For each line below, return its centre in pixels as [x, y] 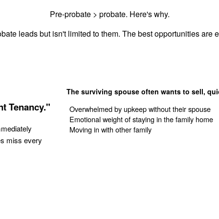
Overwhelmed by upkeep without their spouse [140, 109]
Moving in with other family [111, 130]
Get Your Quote [107, 157]
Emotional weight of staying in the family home [142, 119]
